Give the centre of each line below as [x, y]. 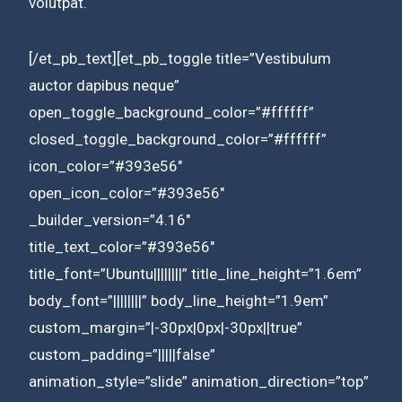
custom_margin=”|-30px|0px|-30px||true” [166, 327]
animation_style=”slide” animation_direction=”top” [199, 381]
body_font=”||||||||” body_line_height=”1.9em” [179, 300]
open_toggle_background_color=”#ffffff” [171, 112]
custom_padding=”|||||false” [122, 354]
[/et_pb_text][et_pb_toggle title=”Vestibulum [180, 58]
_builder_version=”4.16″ [109, 219]
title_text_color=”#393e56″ [122, 246]
